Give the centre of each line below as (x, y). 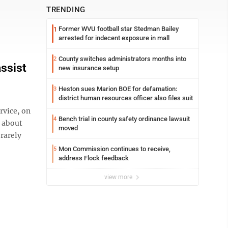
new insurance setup (89, 68)
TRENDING (66, 10)
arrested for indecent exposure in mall (114, 38)
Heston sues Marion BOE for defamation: (118, 89)
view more (119, 177)
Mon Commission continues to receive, (115, 149)
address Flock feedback (94, 158)
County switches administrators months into (122, 59)
